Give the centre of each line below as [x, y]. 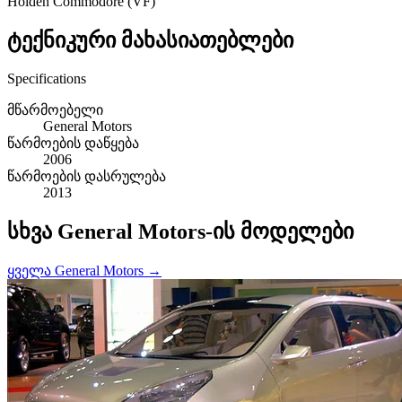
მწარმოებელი [55, 109]
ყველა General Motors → [84, 270]
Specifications [47, 78]
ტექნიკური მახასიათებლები [150, 40]
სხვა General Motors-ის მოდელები [180, 231]
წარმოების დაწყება [73, 143]
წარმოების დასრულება [87, 176]
